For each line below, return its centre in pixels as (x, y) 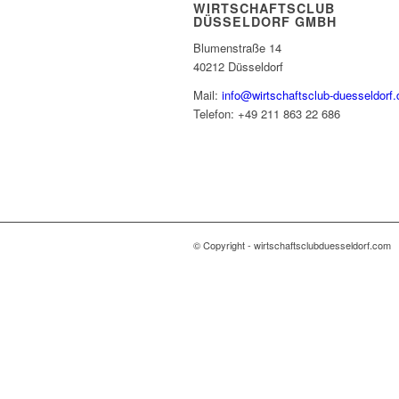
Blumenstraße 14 (237, 48)
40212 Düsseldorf (238, 67)
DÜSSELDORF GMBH (265, 21)
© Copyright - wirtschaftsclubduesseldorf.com (292, 245)
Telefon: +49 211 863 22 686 (267, 114)
